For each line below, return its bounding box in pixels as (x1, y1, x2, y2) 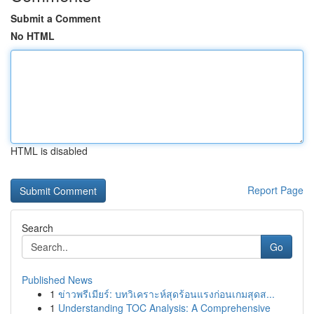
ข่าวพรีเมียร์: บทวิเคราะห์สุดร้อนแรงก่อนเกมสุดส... (58, 287, 275, 301)
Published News (22, 273, 93, 287)
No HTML (11, 29, 55, 43)
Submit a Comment (11, 11, 101, 25)
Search (22, 221, 53, 235)
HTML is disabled (11, 144, 88, 158)
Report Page (247, 183, 303, 197)
